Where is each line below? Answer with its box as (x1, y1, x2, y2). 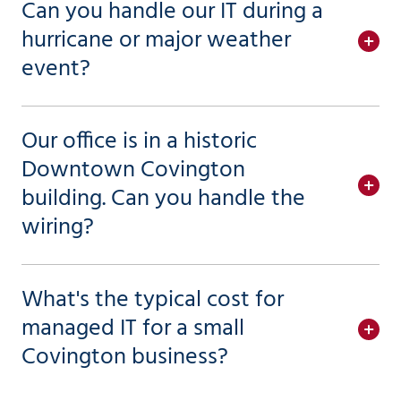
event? (21, 51, 90, 89)
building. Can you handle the (21, 181, 305, 218)
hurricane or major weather (21, 22, 291, 60)
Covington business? (21, 339, 228, 377)
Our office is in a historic (21, 124, 257, 161)
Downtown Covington (21, 152, 245, 190)
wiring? (21, 209, 94, 247)
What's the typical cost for (21, 282, 284, 320)
